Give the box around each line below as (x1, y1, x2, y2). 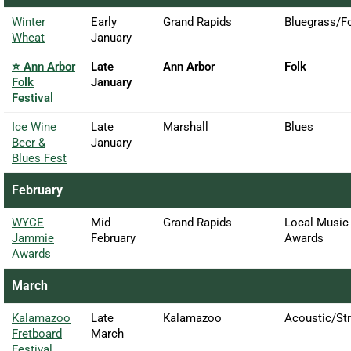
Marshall (163, 119, 208, 134)
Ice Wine (12, 119, 56, 134)
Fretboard (12, 326, 62, 341)
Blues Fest (12, 150, 67, 165)
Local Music (284, 215, 349, 230)
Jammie (12, 230, 54, 245)
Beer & (12, 135, 45, 150)
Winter (12, 14, 45, 29)
